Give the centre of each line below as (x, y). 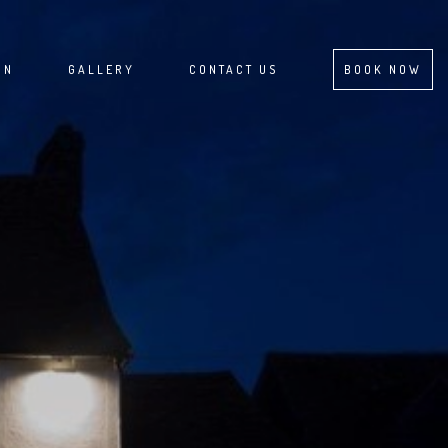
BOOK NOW (383, 69)
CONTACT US (234, 69)
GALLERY (101, 69)
